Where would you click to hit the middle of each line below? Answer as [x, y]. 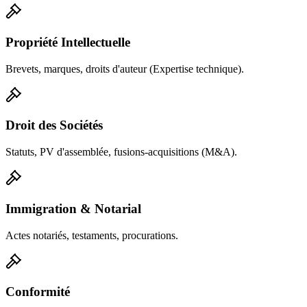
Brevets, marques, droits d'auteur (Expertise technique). [125, 69]
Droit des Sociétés [54, 125]
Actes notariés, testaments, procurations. [92, 235]
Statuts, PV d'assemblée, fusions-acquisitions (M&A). [121, 152]
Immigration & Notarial [73, 208]
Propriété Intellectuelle [68, 42]
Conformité [38, 292]
